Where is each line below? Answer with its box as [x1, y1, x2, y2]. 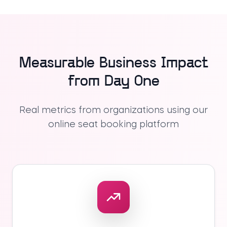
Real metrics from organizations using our [19, 105, 208, 115]
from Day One [67, 73, 160, 90]
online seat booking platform [48, 120, 179, 129]
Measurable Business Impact [19, 55, 208, 71]
